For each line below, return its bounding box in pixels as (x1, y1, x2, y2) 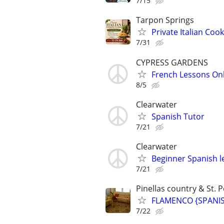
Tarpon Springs (136, 14, 194, 26)
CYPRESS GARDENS (136, 56, 208, 68)
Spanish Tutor (151, 110, 204, 122)
